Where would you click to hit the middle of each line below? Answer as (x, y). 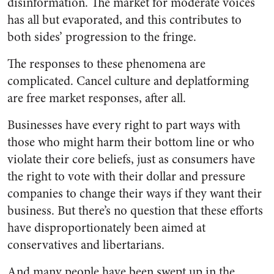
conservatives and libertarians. (86, 245)
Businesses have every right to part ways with (124, 125)
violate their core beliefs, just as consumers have (131, 160)
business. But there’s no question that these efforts (135, 211)
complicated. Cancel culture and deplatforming (128, 81)
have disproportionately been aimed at (106, 228)
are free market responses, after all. (97, 98)
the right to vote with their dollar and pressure (126, 177)
